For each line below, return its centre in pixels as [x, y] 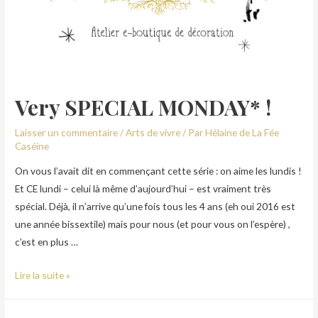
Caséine [32, 146]
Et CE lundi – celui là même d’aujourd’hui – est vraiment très [143, 189]
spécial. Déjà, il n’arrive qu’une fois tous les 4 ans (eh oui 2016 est [155, 207]
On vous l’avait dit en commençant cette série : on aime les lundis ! [159, 171]
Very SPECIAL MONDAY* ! [143, 107]
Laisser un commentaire [67, 132]
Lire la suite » [43, 275]
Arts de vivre [153, 132]
